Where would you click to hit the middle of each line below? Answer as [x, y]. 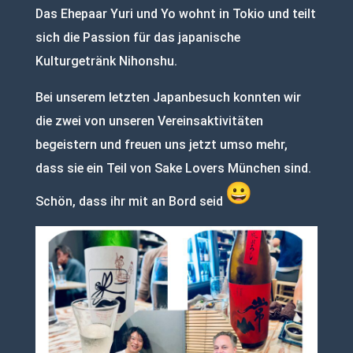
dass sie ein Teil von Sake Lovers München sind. [173, 168]
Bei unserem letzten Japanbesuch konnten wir [168, 97]
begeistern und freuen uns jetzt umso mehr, [161, 144]
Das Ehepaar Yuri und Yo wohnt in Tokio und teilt [175, 13]
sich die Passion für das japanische [137, 37]
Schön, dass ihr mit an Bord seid [130, 201]
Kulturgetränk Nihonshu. [106, 61]
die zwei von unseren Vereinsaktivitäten [149, 121]
